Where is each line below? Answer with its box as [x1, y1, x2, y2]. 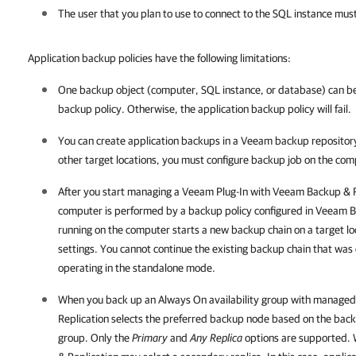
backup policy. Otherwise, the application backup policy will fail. [58, 103, 351, 115]
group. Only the [58, 331, 132, 344]
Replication [58, 312, 109, 325]
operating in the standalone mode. [58, 261, 215, 274]
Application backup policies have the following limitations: [28, 52, 291, 64]
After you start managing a [58, 185, 182, 198]
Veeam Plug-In [182, 185, 248, 198]
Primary [132, 331, 168, 344]
